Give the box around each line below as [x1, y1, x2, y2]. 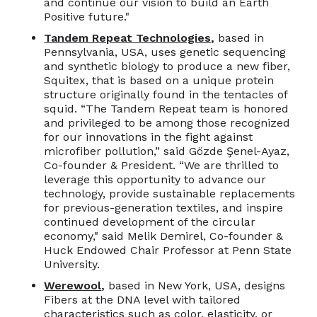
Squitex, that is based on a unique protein [44, 73, 275, 87]
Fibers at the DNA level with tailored [44, 292, 241, 306]
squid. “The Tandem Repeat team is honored [44, 101, 289, 115]
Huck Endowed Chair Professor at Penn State [44, 243, 292, 257]
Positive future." [44, 9, 130, 23]
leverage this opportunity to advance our [44, 172, 267, 186]
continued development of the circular [44, 214, 256, 229]
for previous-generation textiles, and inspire [44, 200, 284, 214]
